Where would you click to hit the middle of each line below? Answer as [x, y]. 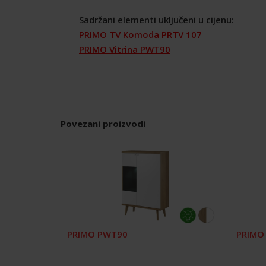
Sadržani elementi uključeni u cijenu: [158, 19]
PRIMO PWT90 [98, 234]
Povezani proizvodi [103, 123]
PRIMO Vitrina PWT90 [125, 49]
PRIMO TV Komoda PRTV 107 [140, 34]
